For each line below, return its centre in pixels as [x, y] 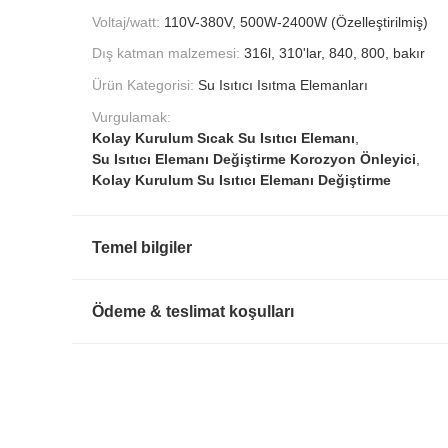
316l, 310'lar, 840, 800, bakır [334, 53]
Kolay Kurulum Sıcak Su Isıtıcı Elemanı [223, 137]
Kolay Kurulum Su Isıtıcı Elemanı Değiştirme [241, 179]
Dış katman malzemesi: [166, 53]
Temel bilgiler [142, 247]
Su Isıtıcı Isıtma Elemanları [283, 85]
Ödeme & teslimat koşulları [193, 311]
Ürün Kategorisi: [143, 85]
